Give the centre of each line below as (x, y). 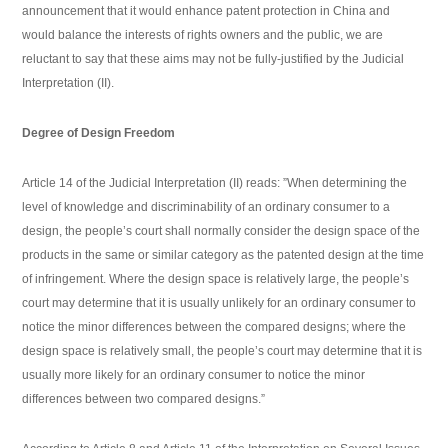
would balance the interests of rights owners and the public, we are (203, 35)
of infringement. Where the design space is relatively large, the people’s (216, 279)
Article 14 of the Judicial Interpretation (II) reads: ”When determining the (215, 183)
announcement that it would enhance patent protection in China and (206, 11)
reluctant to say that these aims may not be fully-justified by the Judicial (213, 59)
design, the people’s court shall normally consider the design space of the (221, 231)
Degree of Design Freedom (99, 133)
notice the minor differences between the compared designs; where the (214, 327)
